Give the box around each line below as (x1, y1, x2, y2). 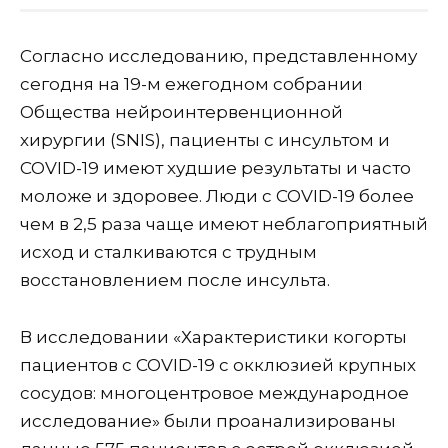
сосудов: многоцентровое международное (20, 382, 409, 403)
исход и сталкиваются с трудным (20, 241, 317, 262)
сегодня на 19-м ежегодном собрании (20, 73, 363, 94)
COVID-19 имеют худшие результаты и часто (20, 157, 411, 178)
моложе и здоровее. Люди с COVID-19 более (20, 185, 414, 206)
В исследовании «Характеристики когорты (20, 326, 407, 347)
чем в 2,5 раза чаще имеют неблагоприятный (20, 213, 428, 234)
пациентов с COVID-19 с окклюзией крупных (20, 354, 416, 375)
